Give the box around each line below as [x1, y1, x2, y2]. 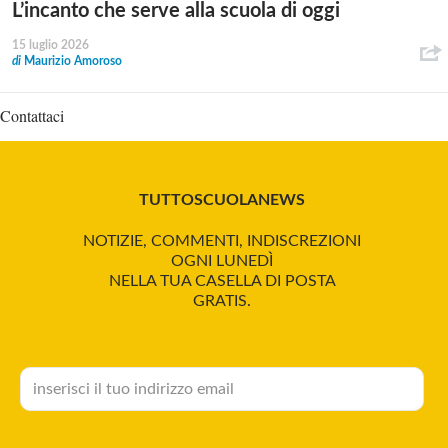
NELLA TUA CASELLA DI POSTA [108, 273, 336, 290]
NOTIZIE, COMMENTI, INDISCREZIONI [83, 233, 361, 250]
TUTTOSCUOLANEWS [139, 192, 305, 209]
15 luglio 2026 [12, 39, 89, 52]
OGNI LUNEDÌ [171, 253, 273, 270]
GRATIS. [193, 293, 251, 310]
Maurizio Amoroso [24, 55, 122, 68]
